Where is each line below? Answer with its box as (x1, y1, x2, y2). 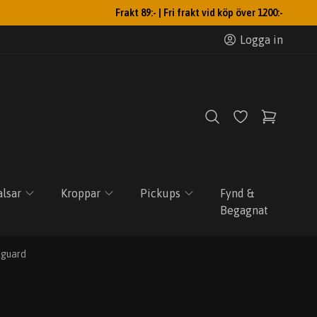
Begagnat (219, 204, 268, 217)
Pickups (139, 187, 180, 200)
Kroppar (60, 187, 100, 200)
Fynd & (219, 187, 254, 200)
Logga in (240, 33, 283, 46)
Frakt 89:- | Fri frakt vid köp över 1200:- (115, 7, 283, 18)
